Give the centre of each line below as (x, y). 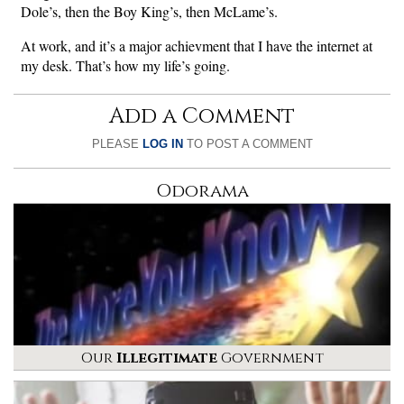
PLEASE (117, 143)
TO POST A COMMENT (248, 143)
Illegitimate (166, 358)
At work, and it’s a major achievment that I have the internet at (197, 45)
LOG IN (162, 143)
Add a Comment (202, 116)
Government (270, 358)
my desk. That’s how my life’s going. (125, 65)
